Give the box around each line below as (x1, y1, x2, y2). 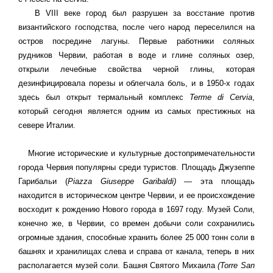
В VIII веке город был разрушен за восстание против (18, 9, 255, 18)
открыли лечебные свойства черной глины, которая (18, 65, 255, 74)
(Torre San (218, 261, 255, 271)
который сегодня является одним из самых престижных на (18, 107, 255, 116)
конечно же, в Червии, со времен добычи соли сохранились (18, 219, 255, 229)
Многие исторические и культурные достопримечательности (18, 149, 255, 158)
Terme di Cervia (183, 93, 252, 102)
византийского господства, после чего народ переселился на (18, 23, 255, 32)
